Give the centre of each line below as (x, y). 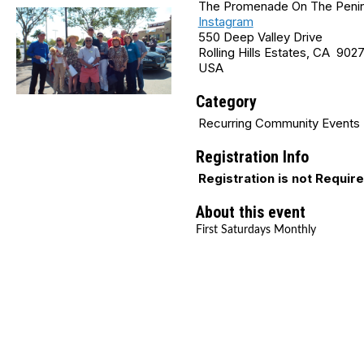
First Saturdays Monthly (256, 230)
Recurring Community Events (279, 123)
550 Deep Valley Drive (260, 37)
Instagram (225, 22)
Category (226, 102)
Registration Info (252, 157)
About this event (250, 212)
